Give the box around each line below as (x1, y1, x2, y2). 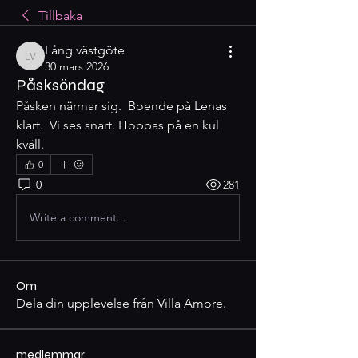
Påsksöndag (16, 75, 105, 95)
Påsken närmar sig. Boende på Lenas (16, 98, 227, 113)
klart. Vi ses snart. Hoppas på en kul (16, 117, 219, 133)
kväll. (16, 137, 50, 152)
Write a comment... (30, 209, 126, 225)
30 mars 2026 (45, 59, 109, 74)
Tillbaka (38, 8, 82, 23)
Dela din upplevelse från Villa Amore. (16, 296, 226, 311)
